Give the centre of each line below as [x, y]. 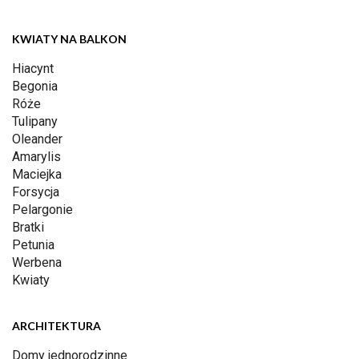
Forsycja [36, 192]
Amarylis [36, 157]
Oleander [37, 139]
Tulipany [35, 122]
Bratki [28, 228]
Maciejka [37, 175]
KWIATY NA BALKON [69, 39]
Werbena [37, 263]
